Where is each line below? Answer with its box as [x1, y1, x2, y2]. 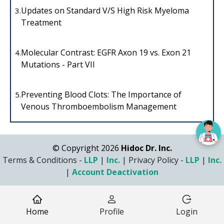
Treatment [21, 16, 61, 28]
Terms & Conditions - [2, 154, 84, 165]
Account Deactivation [72, 166, 158, 177]
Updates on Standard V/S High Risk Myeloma [21, 4, 189, 16]
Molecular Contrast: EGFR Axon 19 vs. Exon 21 [21, 46, 191, 58]
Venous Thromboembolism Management [21, 100, 176, 112]
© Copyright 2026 [52, 142, 121, 153]
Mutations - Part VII [21, 58, 95, 70]
